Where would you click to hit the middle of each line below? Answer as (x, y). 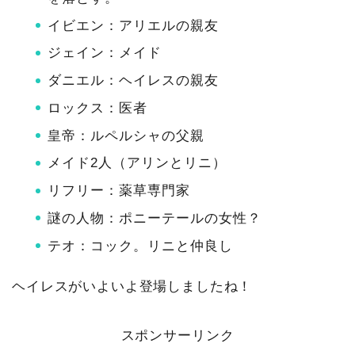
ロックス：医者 (97, 108)
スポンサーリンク (177, 335)
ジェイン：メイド (105, 53)
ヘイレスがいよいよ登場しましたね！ (132, 286)
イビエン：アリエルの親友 (133, 25)
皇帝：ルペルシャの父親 (126, 136)
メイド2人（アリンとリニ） (137, 163)
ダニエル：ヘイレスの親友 (133, 81)
